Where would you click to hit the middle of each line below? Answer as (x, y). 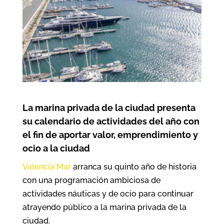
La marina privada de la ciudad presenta (109, 108)
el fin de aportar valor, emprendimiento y (110, 135)
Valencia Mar (46, 167)
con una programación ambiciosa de (91, 180)
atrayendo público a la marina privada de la (104, 207)
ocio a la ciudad (56, 148)
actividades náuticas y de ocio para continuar (108, 194)
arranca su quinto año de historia (133, 167)
